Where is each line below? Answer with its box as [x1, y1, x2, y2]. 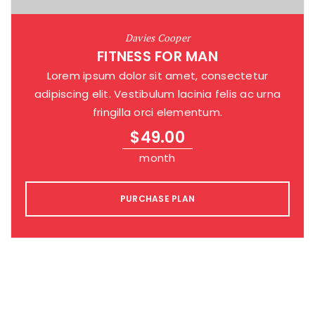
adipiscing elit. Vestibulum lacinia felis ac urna [34, 86, 281, 102]
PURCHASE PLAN [120, 193, 195, 205]
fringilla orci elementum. [92, 105, 223, 120]
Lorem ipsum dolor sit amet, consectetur [46, 68, 269, 84]
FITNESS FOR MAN [97, 46, 218, 67]
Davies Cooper [124, 31, 191, 45]
